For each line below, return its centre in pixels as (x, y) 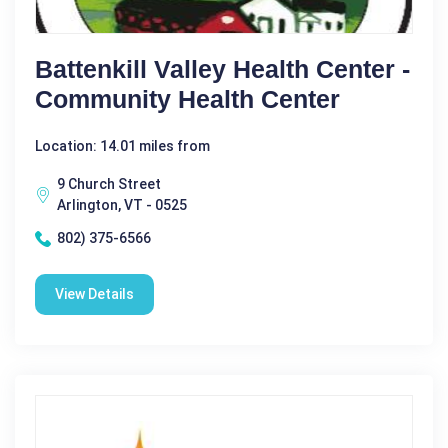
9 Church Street (109, 184)
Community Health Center (187, 99)
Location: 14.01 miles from (122, 146)
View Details (94, 294)
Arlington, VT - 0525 (122, 205)
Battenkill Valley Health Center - (222, 69)
